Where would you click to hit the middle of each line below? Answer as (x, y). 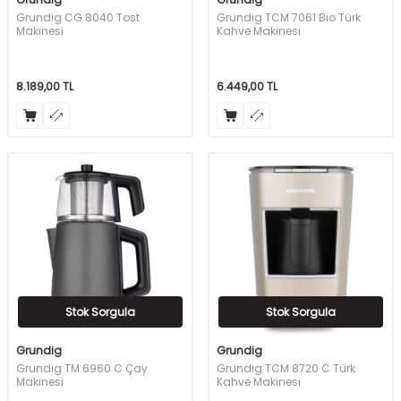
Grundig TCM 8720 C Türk (286, 369)
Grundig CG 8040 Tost (78, 18)
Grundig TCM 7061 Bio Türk (289, 18)
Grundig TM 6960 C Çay (82, 369)
